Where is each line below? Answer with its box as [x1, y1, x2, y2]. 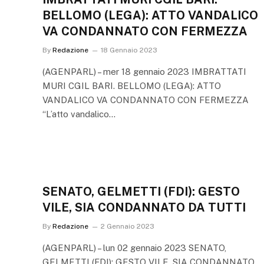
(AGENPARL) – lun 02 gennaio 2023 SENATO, [42, 243, 226, 253]
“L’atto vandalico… [42, 109, 115, 119]
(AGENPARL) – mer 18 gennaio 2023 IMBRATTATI [42, 67, 246, 77]
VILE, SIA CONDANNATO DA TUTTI [42, 200, 246, 214]
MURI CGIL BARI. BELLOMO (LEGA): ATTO [42, 81, 221, 91]
